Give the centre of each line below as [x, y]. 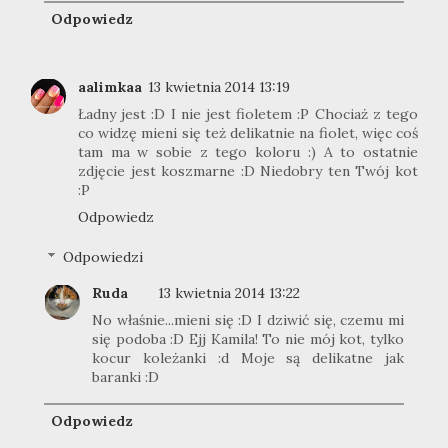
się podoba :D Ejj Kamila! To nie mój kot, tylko [248, 338]
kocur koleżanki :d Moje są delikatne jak [248, 357]
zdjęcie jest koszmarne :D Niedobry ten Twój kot [248, 171]
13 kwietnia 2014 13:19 [219, 87]
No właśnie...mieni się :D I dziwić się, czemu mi [248, 319]
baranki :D [125, 376]
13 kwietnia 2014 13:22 [229, 292]
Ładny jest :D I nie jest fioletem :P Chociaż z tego [248, 114]
